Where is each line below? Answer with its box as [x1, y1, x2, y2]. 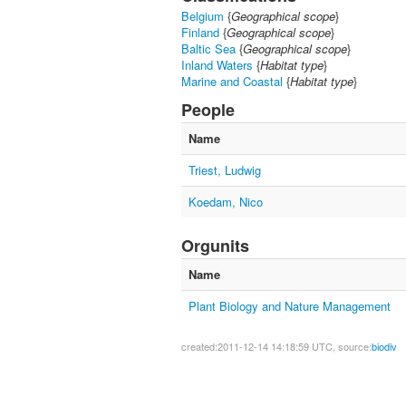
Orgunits [181, 234, 249, 257]
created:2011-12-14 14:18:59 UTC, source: [181, 339, 372, 353]
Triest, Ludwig [188, 161, 261, 179]
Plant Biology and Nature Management [188, 297, 391, 314]
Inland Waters [181, 56, 253, 73]
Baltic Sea [181, 40, 236, 57]
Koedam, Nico [188, 193, 263, 210]
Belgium [181, 7, 224, 24]
